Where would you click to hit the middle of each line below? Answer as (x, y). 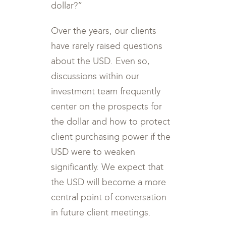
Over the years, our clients (104, 31)
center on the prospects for (107, 106)
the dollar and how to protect (111, 122)
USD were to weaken (93, 152)
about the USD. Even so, (101, 61)
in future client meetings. (101, 212)
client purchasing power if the (111, 137)
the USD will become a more (109, 182)
